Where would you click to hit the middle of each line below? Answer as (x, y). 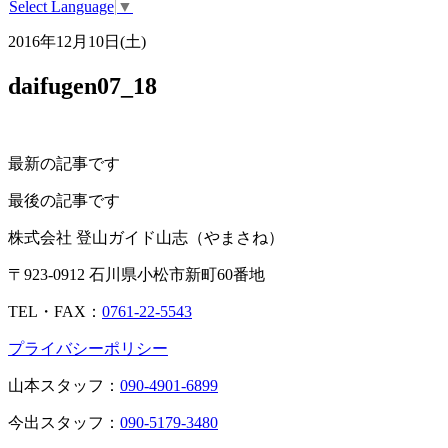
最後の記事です (64, 201)
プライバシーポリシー (88, 349)
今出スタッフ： (64, 423)
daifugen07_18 (82, 86)
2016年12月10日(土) (77, 42)
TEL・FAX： (55, 312)
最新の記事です (64, 164)
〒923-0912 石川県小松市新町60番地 (136, 275)
